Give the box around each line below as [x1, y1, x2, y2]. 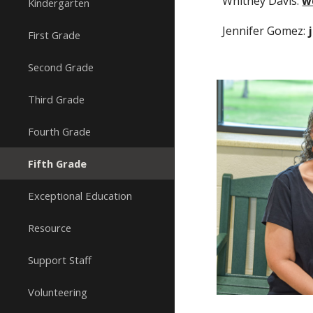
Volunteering [28, 285, 87, 299]
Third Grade [28, 92, 85, 106]
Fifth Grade [28, 156, 87, 170]
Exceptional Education [28, 189, 132, 203]
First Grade [28, 28, 80, 42]
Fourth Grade [28, 124, 91, 138]
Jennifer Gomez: [222, 23, 309, 38]
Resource [28, 221, 71, 235]
